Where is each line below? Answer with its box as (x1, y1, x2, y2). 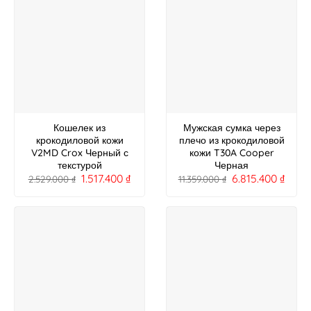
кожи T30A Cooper (189, 146, 274, 160)
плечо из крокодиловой (178, 134, 285, 147)
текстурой (57, 159, 102, 172)
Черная (215, 159, 249, 172)
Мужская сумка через (183, 121, 280, 135)
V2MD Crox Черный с (31, 146, 128, 160)
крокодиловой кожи (35, 134, 124, 147)
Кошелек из (53, 121, 106, 135)
